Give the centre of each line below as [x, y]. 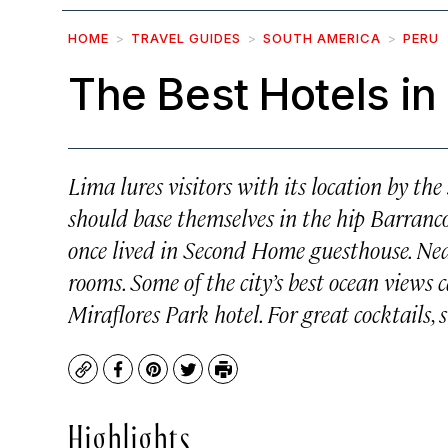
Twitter [215, 379]
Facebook [154, 379]
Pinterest [188, 379]
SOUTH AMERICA [322, 38]
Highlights [130, 434]
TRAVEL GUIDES [186, 38]
